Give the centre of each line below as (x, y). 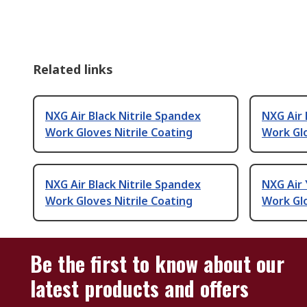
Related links (73, 70)
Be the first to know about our (157, 264)
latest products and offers (139, 288)
